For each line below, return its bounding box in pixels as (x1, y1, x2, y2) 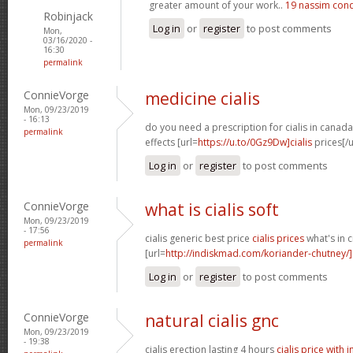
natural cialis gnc (145, 309, 279, 332)
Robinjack (43, 8, 93, 24)
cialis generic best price (145, 231, 252, 245)
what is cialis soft (145, 198, 279, 221)
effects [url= (145, 135, 198, 149)
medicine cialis (145, 87, 260, 110)
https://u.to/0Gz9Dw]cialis (198, 135, 312, 149)
